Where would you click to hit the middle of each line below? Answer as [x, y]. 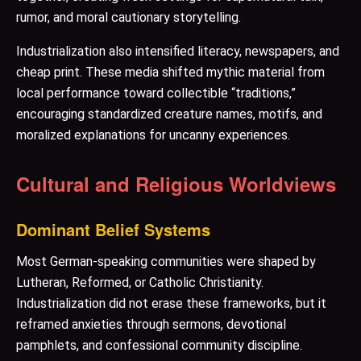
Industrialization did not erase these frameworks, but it [171, 304]
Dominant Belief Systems [113, 230]
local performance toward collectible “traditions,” [156, 93]
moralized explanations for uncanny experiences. [153, 135]
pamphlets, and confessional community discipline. [159, 346]
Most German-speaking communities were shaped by [166, 262]
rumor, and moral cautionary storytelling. [129, 18]
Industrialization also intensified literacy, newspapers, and [178, 52]
